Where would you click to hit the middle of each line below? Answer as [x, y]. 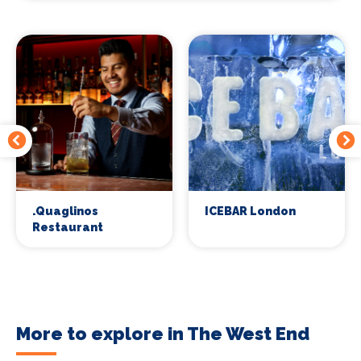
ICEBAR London [250, 211]
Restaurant [68, 227]
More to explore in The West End [163, 333]
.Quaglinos [65, 211]
